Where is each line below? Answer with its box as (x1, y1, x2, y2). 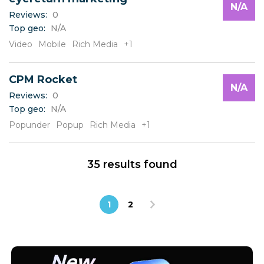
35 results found (87, 158, 177, 171)
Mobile (38, 39, 66, 50)
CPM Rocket (9, 73, 77, 87)
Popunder (9, 120, 50, 131)
